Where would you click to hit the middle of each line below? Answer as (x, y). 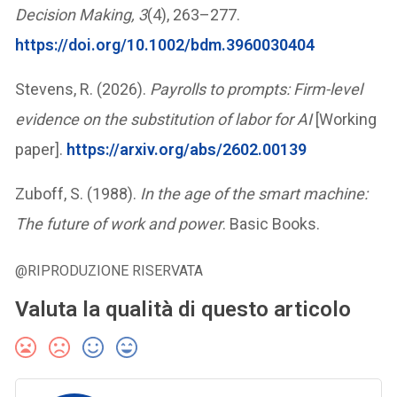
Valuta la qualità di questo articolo (183, 309)
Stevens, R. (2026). (83, 89)
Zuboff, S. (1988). (78, 193)
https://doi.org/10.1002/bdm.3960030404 (165, 44)
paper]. (41, 149)
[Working (345, 119)
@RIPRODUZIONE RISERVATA (109, 270)
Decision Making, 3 (82, 14)
